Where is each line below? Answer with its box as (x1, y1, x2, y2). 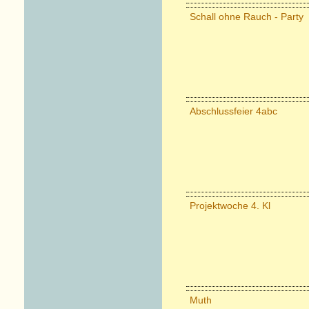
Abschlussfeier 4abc (190, 106, 277, 117)
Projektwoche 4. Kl (190, 200, 270, 212)
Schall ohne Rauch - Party (190, 11, 303, 23)
